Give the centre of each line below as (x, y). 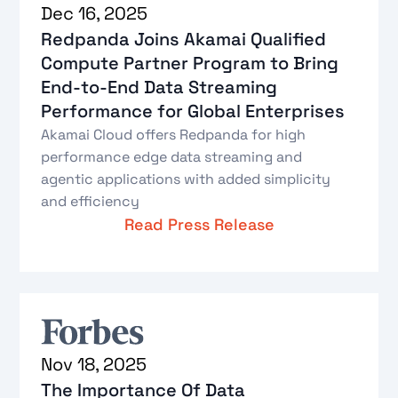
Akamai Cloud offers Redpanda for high (174, 135)
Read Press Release (199, 225)
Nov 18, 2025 (94, 364)
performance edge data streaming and (172, 157)
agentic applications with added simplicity (186, 179)
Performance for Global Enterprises (193, 111)
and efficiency (91, 202)
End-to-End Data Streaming (159, 88)
